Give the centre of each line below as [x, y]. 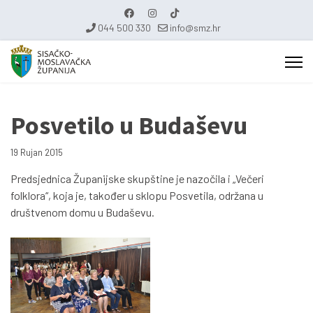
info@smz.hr [195, 28]
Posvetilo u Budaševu [129, 125]
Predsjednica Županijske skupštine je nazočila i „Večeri [137, 179]
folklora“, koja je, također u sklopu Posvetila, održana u [137, 195]
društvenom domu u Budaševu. [82, 212]
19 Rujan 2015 [37, 152]
